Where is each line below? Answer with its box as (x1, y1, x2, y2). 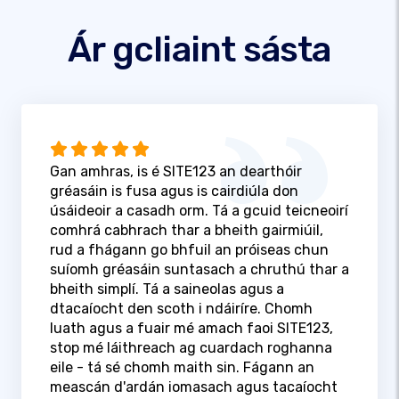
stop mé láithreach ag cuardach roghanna (50, 339, 332, 357)
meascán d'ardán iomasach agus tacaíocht (50, 379, 338, 396)
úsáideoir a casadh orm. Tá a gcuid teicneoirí (50, 202, 348, 220)
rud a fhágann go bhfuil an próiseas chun (50, 241, 329, 259)
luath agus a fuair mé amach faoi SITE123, (50, 320, 333, 338)
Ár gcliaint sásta (68, 28, 331, 70)
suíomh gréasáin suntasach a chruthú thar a (50, 261, 349, 279)
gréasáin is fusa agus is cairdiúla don (50, 183, 298, 200)
